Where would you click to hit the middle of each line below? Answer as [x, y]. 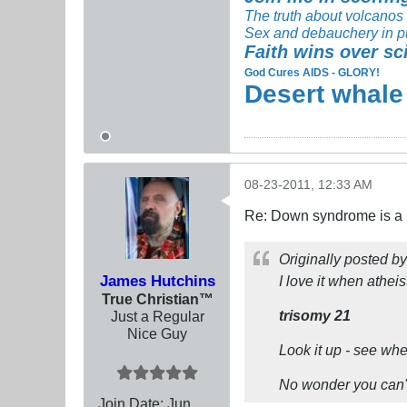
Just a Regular [157, 316]
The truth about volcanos [324, 15]
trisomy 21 [315, 315]
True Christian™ [157, 298]
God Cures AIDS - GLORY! [312, 72]
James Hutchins [157, 280]
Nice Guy [157, 333]
